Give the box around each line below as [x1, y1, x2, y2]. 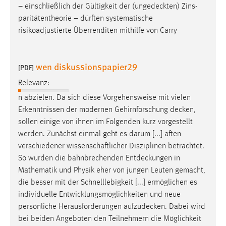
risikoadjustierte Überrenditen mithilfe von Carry [18, 27, 177, 35]
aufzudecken [124, 202, 165, 211]
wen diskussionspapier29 [36, 60, 137, 73]
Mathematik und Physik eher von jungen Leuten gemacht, [18, 166, 205, 175]
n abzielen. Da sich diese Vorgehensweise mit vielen [18, 93, 191, 102]
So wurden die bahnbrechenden [18, 154, 126, 162]
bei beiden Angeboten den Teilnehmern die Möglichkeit [18, 214, 201, 223]
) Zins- [177, 3, 198, 11]
